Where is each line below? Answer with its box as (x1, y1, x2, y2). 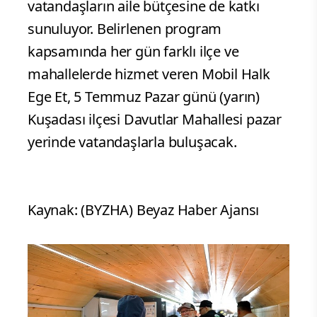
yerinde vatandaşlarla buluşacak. (28, 132, 237, 152)
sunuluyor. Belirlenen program (28, 19, 222, 39)
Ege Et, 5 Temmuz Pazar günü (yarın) (28, 87, 260, 107)
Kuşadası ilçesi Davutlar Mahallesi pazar (28, 110, 282, 129)
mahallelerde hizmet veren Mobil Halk (28, 64, 270, 84)
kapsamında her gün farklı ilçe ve (28, 42, 239, 62)
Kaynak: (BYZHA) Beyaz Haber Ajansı (28, 200, 260, 220)
